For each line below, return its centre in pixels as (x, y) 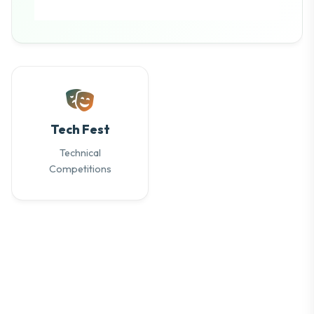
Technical (80, 153)
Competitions (80, 169)
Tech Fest (80, 130)
